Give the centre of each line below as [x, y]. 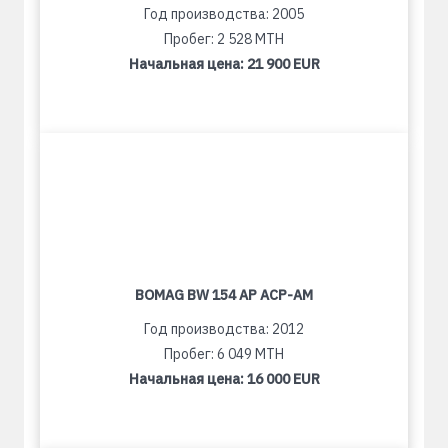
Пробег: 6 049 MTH [224, 354]
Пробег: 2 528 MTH [224, 39]
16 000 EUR [283, 379]
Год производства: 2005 [224, 14]
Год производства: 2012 [224, 329]
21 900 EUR [283, 64]
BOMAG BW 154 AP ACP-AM [224, 295]
